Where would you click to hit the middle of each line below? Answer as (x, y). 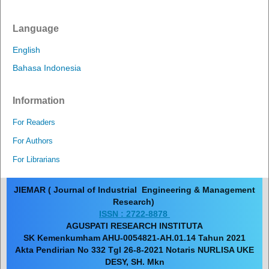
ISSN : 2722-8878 (134, 214)
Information (39, 101)
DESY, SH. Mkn (134, 262)
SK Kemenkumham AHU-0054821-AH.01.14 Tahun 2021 (134, 238)
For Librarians (36, 159)
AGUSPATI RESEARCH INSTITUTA (134, 226)
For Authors (33, 141)
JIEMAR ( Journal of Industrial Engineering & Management (134, 190)
